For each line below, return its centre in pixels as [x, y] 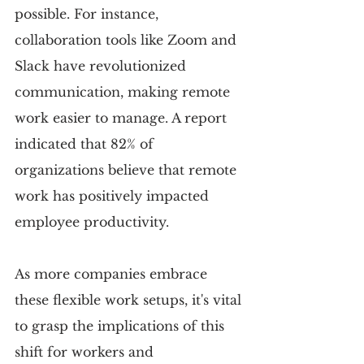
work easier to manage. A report [123, 117]
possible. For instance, [89, 13]
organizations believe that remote [128, 169]
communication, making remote [124, 91]
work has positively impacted [114, 195]
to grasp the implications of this [121, 325]
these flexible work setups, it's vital [130, 299]
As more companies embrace [113, 273]
